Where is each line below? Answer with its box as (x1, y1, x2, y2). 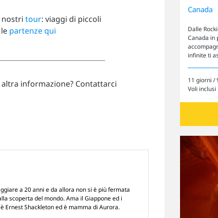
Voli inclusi (188, 84, 216, 93)
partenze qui (9, 25, 56, 36)
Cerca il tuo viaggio (51, 190, 167, 205)
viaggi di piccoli (45, 14, 101, 24)
